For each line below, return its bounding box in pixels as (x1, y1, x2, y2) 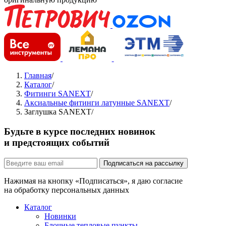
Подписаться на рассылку (103, 159, 184, 167)
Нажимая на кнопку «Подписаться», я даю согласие (4, 176, 183, 185)
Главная (24, 71, 51, 80)
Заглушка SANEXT (24, 107, 91, 117)
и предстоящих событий (4, 137, 109, 148)
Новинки (44, 211, 76, 220)
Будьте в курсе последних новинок (4, 126, 155, 137)
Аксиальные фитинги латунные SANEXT (24, 98, 169, 107)
